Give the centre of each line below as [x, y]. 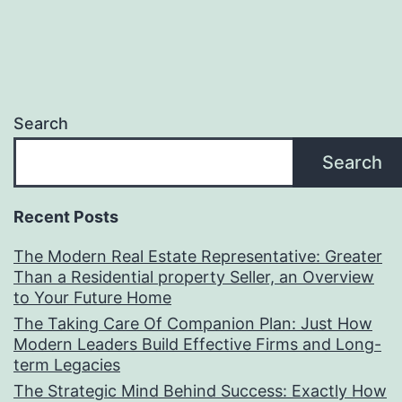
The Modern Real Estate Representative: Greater [198, 257]
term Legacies [67, 365]
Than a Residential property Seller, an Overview [194, 277]
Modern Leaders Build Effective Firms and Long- [197, 345]
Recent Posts [66, 217]
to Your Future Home [92, 298]
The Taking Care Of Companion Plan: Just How [193, 324]
